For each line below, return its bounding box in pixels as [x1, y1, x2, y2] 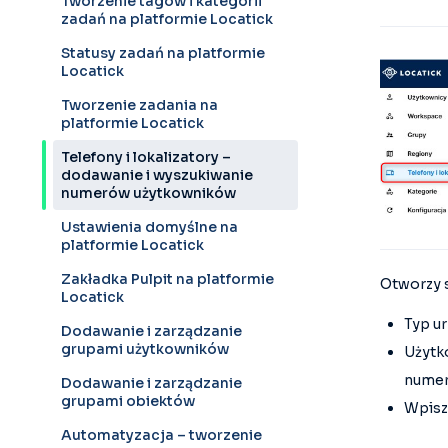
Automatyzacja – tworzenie [61, 426, 262, 444]
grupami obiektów [61, 392, 195, 410]
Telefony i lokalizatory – [61, 148, 231, 166]
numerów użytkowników [61, 184, 236, 202]
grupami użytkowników [61, 340, 229, 358]
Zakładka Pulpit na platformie [61, 270, 274, 288]
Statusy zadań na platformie [61, 44, 265, 62]
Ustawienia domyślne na [61, 218, 238, 236]
